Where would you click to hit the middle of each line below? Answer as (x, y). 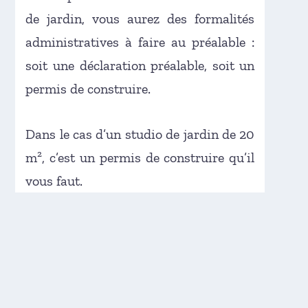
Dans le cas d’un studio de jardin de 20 (140, 134)
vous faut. (54, 180)
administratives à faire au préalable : (140, 42)
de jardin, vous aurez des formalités (140, 18)
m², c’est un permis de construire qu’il (140, 157)
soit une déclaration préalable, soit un (140, 65)
